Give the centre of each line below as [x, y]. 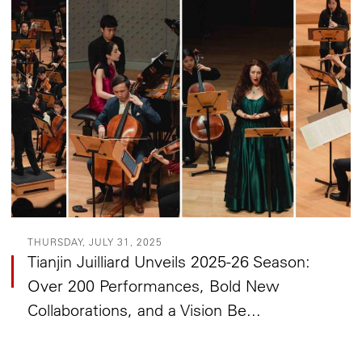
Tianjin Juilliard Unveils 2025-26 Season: [169, 262]
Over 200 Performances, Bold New [154, 286]
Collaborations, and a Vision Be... [145, 310]
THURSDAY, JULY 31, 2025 [95, 242]
